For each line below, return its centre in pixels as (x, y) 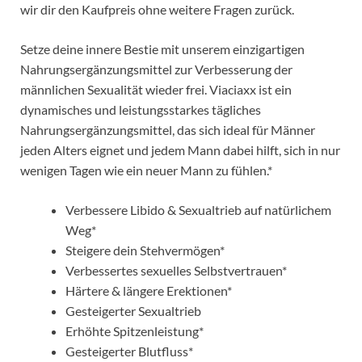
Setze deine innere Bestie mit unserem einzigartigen (162, 49)
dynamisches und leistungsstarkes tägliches (141, 110)
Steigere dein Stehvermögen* (145, 250)
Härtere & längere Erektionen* (149, 291)
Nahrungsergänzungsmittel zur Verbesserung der (156, 69)
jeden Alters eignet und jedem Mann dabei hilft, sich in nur (180, 150)
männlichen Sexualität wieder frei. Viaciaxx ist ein (156, 90)
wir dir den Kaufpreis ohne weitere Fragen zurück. (157, 10)
